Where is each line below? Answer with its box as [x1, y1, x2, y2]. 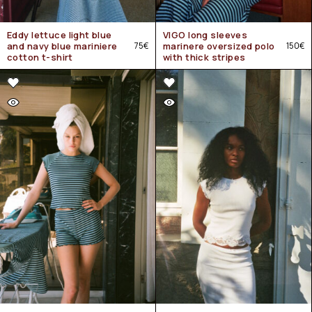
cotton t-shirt [7, 51, 73, 63]
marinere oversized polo [163, 40, 275, 52]
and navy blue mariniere [7, 40, 118, 52]
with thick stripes [163, 51, 246, 63]
